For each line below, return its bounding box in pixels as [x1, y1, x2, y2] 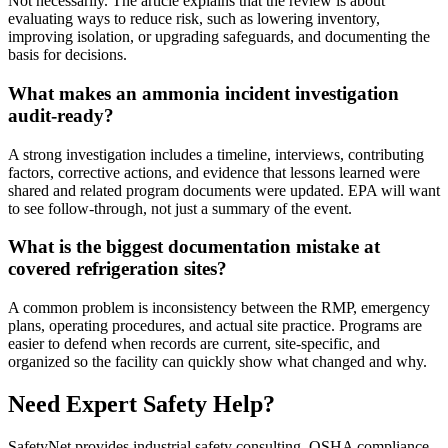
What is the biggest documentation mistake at [8, 236, 380, 258]
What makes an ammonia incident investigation [8, 82, 399, 104]
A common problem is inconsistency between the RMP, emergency [8, 299, 430, 317]
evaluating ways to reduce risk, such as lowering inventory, [8, 10, 380, 28]
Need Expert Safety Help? [8, 391, 275, 417]
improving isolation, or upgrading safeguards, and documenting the [8, 28, 430, 46]
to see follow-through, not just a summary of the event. [8, 199, 352, 217]
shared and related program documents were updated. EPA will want [8, 181, 440, 199]
